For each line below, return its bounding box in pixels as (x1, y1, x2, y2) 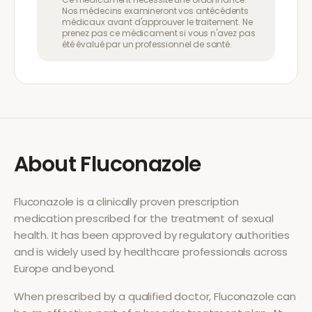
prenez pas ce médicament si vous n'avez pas (62, 27, 256, 39)
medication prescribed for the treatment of (14, 211, 242, 226)
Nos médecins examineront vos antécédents (62, 5, 249, 17)
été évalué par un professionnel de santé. (62, 38, 232, 50)
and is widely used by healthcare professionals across (14, 244, 288, 259)
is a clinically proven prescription (74, 194, 239, 209)
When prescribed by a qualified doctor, (14, 289, 214, 304)
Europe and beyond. (14, 261, 116, 276)
